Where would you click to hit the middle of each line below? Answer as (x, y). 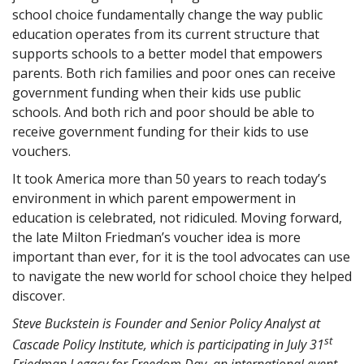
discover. (39, 295)
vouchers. (41, 151)
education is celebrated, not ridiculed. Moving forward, (177, 217)
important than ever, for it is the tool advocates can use (181, 256)
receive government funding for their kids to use (160, 131)
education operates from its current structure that (166, 34)
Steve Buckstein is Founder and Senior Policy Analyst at (166, 323)
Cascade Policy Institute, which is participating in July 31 (168, 344)
